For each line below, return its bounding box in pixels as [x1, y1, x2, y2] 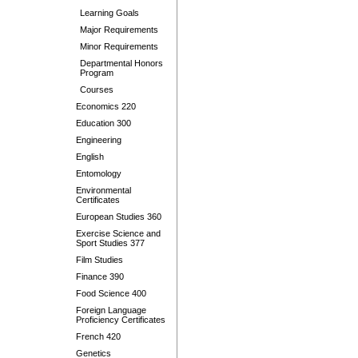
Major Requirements [80, 25, 158, 34]
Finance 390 [76, 272, 124, 281]
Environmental [76, 185, 131, 195]
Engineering [76, 135, 121, 145]
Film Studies [76, 255, 123, 265]
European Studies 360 [76, 212, 161, 221]
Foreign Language [76, 305, 146, 315]
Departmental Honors [80, 58, 163, 68]
